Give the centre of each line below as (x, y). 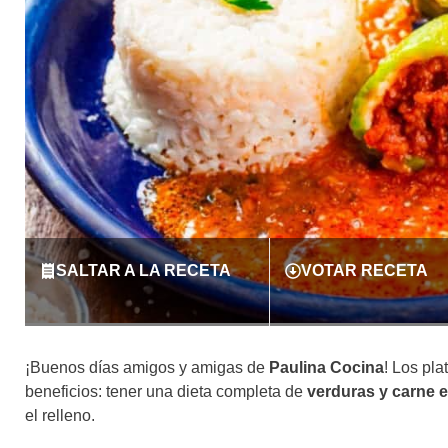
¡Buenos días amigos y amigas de (147, 367)
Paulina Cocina (326, 367)
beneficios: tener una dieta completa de (166, 391)
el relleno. (60, 415)
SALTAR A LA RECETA (143, 270)
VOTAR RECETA (364, 270)
